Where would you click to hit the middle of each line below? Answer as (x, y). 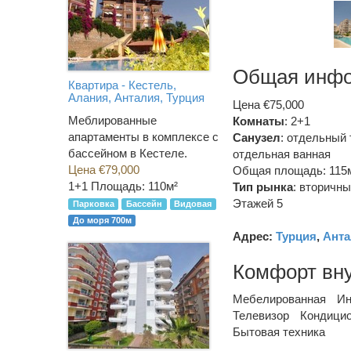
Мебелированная (279, 299)
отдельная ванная (282, 154)
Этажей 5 (258, 203)
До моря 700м (102, 221)
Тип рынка (263, 186)
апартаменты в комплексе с (143, 137)
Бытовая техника (279, 332)
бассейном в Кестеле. (128, 154)
